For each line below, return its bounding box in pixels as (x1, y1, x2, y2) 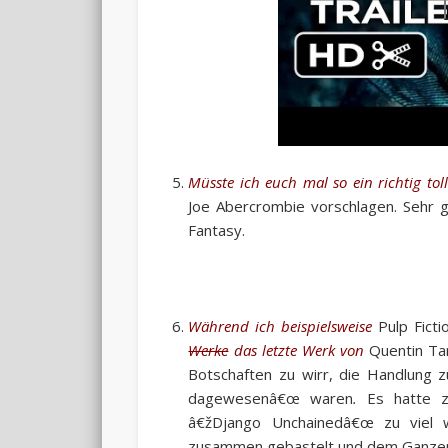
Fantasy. (188, 219, 246, 240)
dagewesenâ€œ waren (188, 387, 354, 408)
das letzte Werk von (228, 339, 370, 360)
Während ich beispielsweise (188, 315, 373, 336)
